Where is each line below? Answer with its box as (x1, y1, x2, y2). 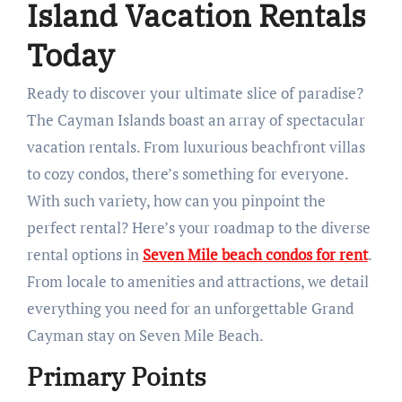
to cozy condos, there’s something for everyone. (26, 163, 348, 185)
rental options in (26, 244, 143, 266)
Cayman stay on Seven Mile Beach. (26, 325, 264, 346)
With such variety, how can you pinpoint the (26, 190, 326, 212)
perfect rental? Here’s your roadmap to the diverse (26, 217, 371, 239)
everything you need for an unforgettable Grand (26, 298, 354, 319)
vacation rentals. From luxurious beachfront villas (26, 136, 365, 158)
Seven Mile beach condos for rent (142, 244, 368, 266)
